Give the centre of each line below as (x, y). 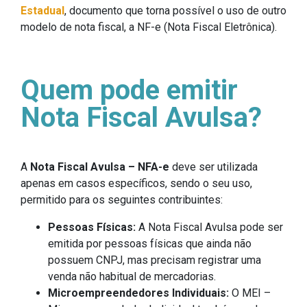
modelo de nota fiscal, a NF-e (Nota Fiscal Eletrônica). (149, 27)
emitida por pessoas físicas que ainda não (150, 244)
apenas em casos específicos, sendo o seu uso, (136, 184)
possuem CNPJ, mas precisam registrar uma (155, 260)
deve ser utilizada (213, 167)
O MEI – (250, 293)
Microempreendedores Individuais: (138, 293)
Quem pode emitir (129, 90)
